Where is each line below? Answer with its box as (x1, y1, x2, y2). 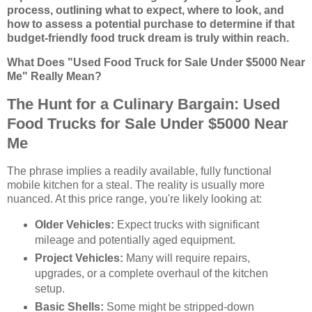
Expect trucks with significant (114, 218, 259, 231)
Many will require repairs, (123, 251, 250, 264)
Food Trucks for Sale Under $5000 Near (7, 115, 288, 133)
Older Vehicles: (34, 218, 114, 231)
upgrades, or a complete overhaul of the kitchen (34, 267, 268, 279)
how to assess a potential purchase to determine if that (7, 17, 295, 30)
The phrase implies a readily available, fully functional (7, 165, 272, 178)
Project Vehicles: (34, 251, 123, 264)
